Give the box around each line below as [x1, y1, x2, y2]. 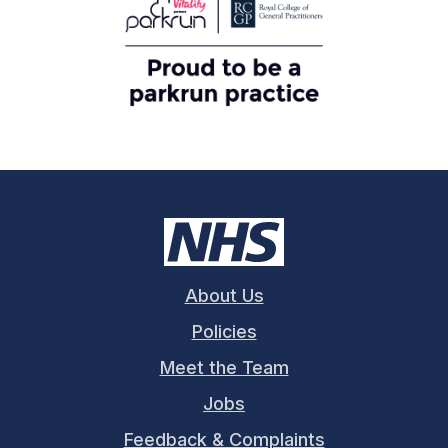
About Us [184, 285, 264, 306]
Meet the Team [159, 357, 289, 378]
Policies [191, 321, 257, 342]
